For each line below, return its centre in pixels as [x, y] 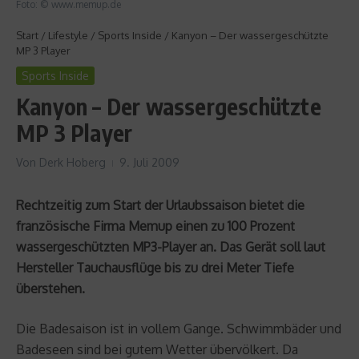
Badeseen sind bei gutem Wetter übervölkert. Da [157, 349]
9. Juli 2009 [149, 162]
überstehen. [50, 288]
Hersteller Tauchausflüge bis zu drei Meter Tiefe [155, 267]
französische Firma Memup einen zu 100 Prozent [155, 226]
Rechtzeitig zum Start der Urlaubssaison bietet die [160, 205]
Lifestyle [68, 35]
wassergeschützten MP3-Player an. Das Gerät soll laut [171, 246]
